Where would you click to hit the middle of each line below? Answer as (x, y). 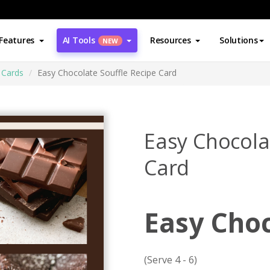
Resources (170, 40)
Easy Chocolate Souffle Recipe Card (107, 73)
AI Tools (79, 40)
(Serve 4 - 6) (171, 260)
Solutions (239, 40)
